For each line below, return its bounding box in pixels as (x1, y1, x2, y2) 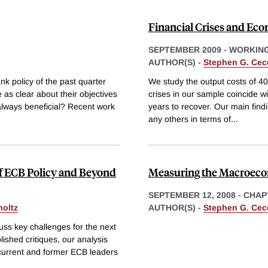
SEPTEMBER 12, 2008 (148, 190, 236, 200)
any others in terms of (148, 114, 231, 124)
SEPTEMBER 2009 (148, 45, 221, 55)
